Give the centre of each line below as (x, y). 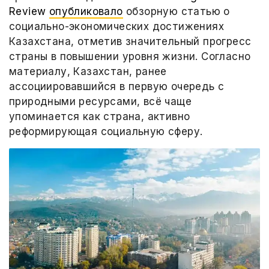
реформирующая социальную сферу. (106, 131)
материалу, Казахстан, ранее (88, 71)
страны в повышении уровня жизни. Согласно (130, 56)
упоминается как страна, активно (100, 116)
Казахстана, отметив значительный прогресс (130, 41)
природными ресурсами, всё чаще (101, 101)
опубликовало (86, 11)
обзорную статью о (176, 11)
